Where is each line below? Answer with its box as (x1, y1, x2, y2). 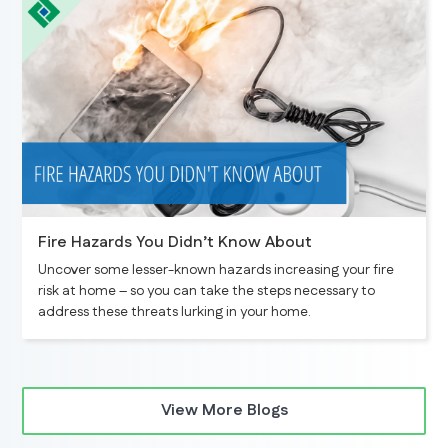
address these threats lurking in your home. (38, 302, 312, 323)
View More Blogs (160, 399, 288, 423)
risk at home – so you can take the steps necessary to (38, 281, 376, 302)
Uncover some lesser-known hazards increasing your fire (38, 260, 395, 281)
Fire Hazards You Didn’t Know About (38, 231, 313, 255)
